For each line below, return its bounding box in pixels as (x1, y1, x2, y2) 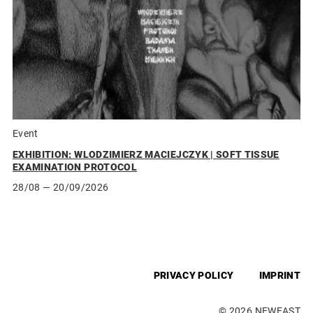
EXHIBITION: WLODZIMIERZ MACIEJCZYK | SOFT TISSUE (13, 149, 279, 161)
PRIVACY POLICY (153, 270, 234, 282)
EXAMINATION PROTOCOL (13, 161, 138, 173)
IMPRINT (259, 270, 300, 282)
